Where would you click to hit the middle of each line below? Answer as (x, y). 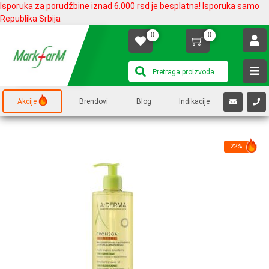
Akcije (27, 101)
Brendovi (94, 101)
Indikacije (194, 101)
